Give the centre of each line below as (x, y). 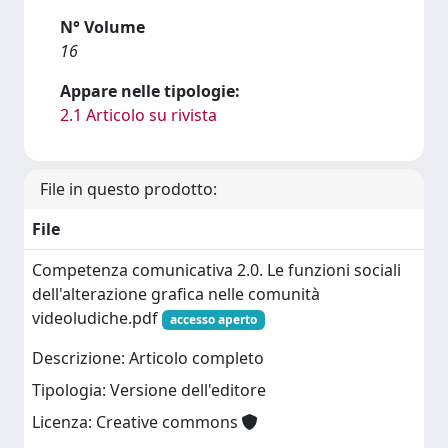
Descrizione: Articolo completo (148, 358)
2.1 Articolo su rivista (138, 115)
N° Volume (102, 27)
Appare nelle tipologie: (150, 91)
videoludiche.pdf (97, 318)
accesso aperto (213, 319)
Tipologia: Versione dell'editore (149, 390)
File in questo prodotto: (128, 189)
